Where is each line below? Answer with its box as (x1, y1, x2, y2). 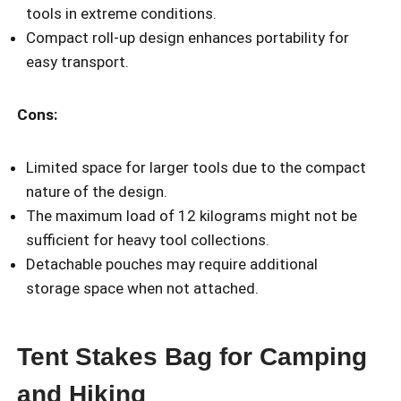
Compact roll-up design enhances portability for (26, 29, 349, 47)
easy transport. (26, 53, 129, 72)
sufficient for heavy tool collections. (26, 231, 269, 250)
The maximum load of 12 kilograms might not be (26, 207, 357, 226)
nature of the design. (26, 183, 167, 201)
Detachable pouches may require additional (26, 255, 318, 274)
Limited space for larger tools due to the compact (26, 158, 366, 177)
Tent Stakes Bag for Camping (17, 343, 367, 371)
